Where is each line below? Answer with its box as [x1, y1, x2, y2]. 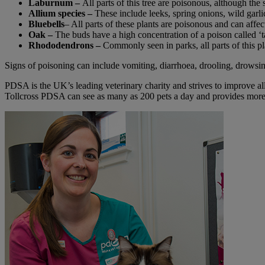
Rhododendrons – [28, 40, 103, 51]
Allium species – [28, 8, 95, 19]
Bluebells [28, 19, 64, 30]
